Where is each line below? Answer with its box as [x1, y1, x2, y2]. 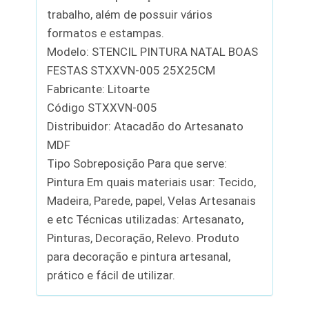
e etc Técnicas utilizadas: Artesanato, [47, 212, 244, 226]
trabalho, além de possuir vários [47, 7, 213, 21]
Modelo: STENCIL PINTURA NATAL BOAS [47, 44, 259, 59]
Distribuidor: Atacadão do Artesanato [47, 119, 244, 133]
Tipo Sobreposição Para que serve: [47, 156, 228, 170]
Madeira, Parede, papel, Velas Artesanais [47, 193, 257, 208]
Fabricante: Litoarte [47, 81, 150, 96]
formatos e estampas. [47, 26, 165, 40]
